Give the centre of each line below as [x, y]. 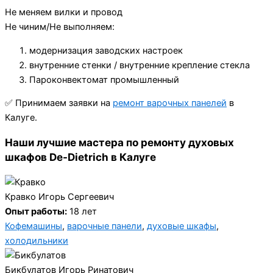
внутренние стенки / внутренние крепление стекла [140, 65]
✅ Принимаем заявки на [59, 103]
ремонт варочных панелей [170, 103]
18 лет [82, 212]
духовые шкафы [182, 226]
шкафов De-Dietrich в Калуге [80, 157]
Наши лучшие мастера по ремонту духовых [119, 143]
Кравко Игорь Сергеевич [59, 197]
